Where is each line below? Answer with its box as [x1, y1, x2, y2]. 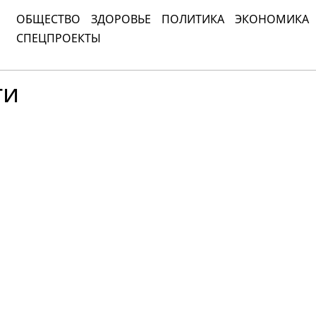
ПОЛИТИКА [162, 11, 224, 27]
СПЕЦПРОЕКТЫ [16, 30, 101, 46]
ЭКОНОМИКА [235, 11, 309, 27]
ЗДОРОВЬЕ [91, 11, 151, 27]
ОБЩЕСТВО [16, 11, 80, 27]
